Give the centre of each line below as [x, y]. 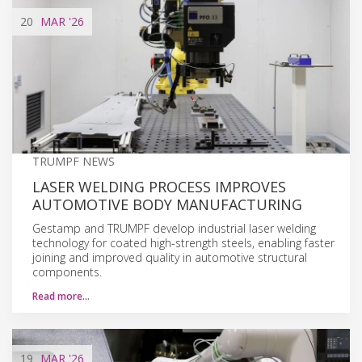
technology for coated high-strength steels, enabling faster [183, 242]
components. [67, 271]
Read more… [61, 296]
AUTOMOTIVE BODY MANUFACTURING [167, 204]
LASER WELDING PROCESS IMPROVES [159, 186]
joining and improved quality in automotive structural [170, 257]
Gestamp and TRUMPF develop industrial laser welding [174, 228]
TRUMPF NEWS [74, 161]
